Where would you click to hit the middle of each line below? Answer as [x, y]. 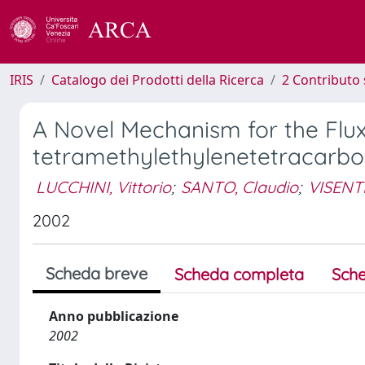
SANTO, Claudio [240, 187]
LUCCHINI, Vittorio [103, 187]
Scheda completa [239, 274]
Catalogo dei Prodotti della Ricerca [158, 80]
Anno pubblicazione [114, 316]
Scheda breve [97, 273]
